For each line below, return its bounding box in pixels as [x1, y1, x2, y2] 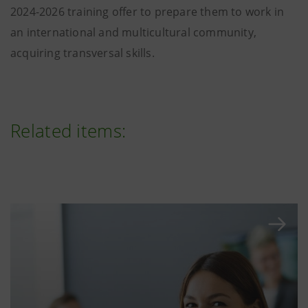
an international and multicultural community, [10, 25, 257, 40]
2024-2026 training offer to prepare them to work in [10, 4, 285, 19]
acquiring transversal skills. [10, 45, 155, 60]
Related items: [10, 118, 126, 143]
